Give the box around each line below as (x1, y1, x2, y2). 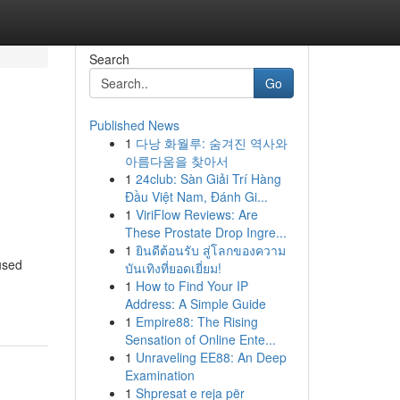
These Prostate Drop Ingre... (124, 223, 287, 241)
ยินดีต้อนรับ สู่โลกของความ (135, 241, 286, 259)
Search (88, 50, 129, 68)
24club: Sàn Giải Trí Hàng (135, 170, 281, 187)
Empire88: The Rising (135, 312, 258, 330)
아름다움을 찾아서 (124, 152, 229, 170)
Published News (88, 116, 179, 134)
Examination (124, 366, 195, 384)
